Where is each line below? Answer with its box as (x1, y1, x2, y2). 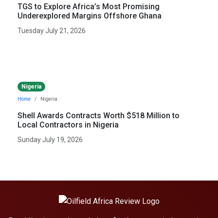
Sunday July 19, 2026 (18, 136, 83, 144)
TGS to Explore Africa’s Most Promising (18, 1, 160, 11)
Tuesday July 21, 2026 (18, 26, 86, 35)
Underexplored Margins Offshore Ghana (18, 11, 162, 20)
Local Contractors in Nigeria (18, 120, 119, 130)
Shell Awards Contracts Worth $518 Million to (18, 111, 180, 121)
